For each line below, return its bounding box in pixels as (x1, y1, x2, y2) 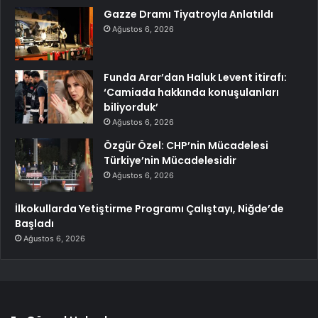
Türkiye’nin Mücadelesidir (104, 153, 236, 168)
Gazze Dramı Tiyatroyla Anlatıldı (104, 6, 273, 21)
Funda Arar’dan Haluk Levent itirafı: (104, 70, 287, 84)
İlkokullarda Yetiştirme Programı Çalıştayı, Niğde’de (15, 201, 284, 216)
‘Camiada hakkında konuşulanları (104, 84, 279, 99)
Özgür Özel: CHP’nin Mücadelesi (104, 138, 268, 153)
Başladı (15, 216, 54, 231)
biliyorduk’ (104, 99, 158, 114)
